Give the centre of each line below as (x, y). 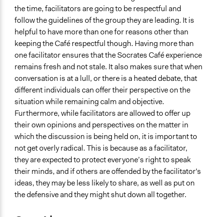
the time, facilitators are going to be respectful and (98, 9)
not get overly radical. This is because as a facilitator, (101, 148)
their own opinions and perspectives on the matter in (101, 125)
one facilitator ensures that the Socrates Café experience (108, 55)
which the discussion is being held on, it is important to (106, 137)
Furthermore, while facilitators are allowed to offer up (102, 113)
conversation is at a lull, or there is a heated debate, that (106, 78)
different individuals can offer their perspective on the (102, 90)
